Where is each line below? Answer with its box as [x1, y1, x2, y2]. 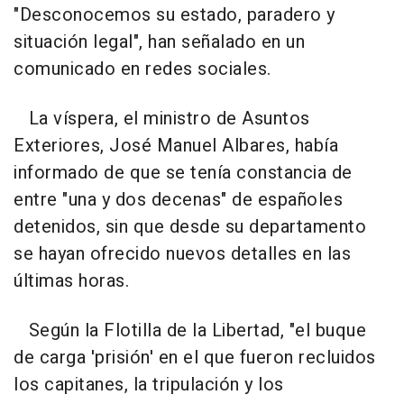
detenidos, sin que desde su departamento [14, 214, 366, 241]
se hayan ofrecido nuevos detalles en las [14, 241, 351, 268]
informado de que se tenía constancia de [14, 160, 353, 187]
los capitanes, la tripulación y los [14, 372, 284, 399]
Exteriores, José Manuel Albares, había [14, 133, 338, 160]
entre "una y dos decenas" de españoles [14, 187, 343, 214]
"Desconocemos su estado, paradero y [14, 2, 335, 29]
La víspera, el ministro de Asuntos [14, 106, 310, 133]
